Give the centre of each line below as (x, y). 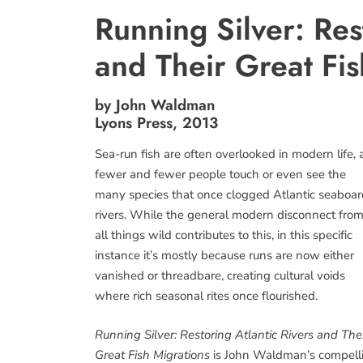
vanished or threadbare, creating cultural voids (220, 275)
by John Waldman (155, 105)
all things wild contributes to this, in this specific (224, 235)
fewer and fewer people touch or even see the (220, 174)
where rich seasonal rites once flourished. (206, 296)
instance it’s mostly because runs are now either (224, 255)
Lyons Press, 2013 (156, 123)
